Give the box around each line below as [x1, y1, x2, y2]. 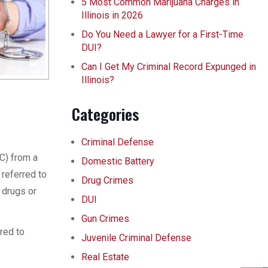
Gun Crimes [81, 213, 129, 224]
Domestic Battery [81, 156, 154, 167]
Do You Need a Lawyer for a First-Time [81, 29, 243, 40]
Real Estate [81, 251, 129, 263]
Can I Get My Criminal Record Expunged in [81, 61, 256, 72]
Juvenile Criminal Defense [81, 232, 191, 243]
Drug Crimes [81, 175, 133, 186]
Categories [72, 102, 139, 126]
